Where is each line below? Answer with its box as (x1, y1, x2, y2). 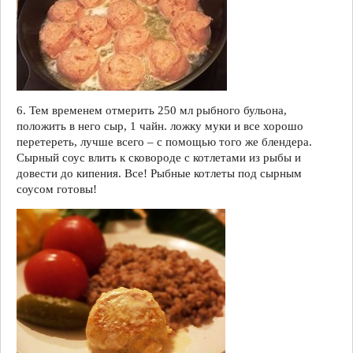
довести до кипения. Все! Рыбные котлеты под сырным (17, 166, 302, 180)
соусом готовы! (17, 182, 97, 195)
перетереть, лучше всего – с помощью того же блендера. (17, 135, 312, 148)
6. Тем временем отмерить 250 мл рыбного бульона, (17, 103, 287, 117)
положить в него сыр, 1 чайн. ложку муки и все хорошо (17, 119, 303, 132)
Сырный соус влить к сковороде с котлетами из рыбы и (17, 150, 301, 164)
